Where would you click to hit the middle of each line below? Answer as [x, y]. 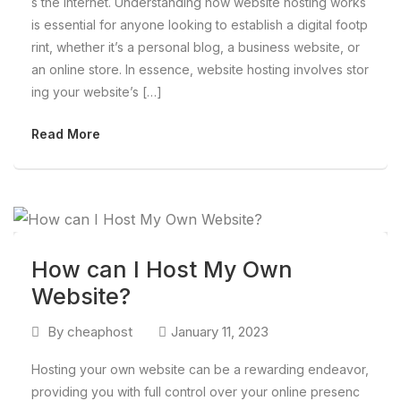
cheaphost [100, 332]
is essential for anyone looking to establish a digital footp [200, 24]
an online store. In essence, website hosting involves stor [200, 69]
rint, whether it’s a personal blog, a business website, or [196, 47]
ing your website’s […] [97, 91]
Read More [66, 133]
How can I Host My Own [162, 270]
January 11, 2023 [220, 332]
